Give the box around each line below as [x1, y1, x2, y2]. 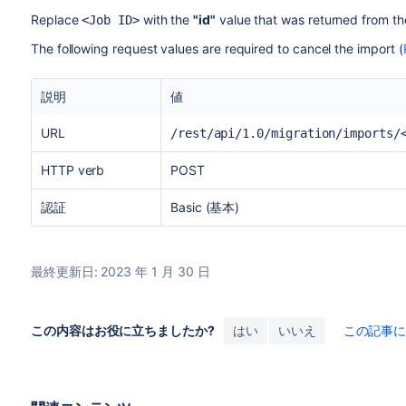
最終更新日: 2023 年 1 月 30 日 [30, 264, 210, 279]
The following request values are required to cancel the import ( [30, 41, 403, 56]
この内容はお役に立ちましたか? [30, 323, 215, 338]
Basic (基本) [169, 199, 240, 215]
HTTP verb [40, 162, 105, 178]
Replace [30, 12, 82, 27]
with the [139, 12, 194, 27]
